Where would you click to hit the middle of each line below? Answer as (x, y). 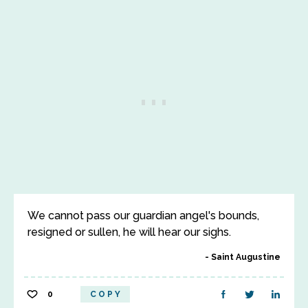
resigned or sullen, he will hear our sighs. (129, 232)
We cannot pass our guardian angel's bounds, (143, 216)
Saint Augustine (246, 257)
